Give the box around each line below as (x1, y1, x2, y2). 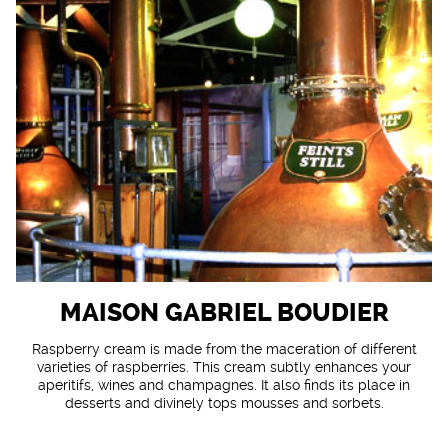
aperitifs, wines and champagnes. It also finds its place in (38, 376, 410, 393)
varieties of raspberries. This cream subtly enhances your (37, 358, 411, 375)
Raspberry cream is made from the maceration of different (31, 340, 417, 357)
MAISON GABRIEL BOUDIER (59, 298, 389, 328)
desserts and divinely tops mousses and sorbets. (64, 394, 384, 411)
